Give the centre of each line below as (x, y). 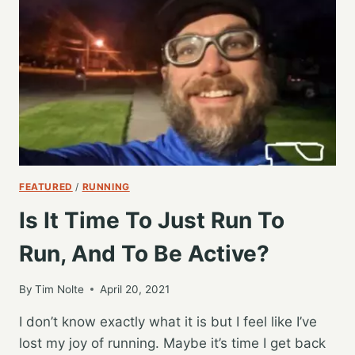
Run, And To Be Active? (144, 254)
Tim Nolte (60, 289)
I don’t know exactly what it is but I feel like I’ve (168, 321)
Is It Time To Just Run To (152, 221)
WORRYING (119, 58)
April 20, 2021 (135, 289)
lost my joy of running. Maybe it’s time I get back (172, 343)
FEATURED (46, 187)
